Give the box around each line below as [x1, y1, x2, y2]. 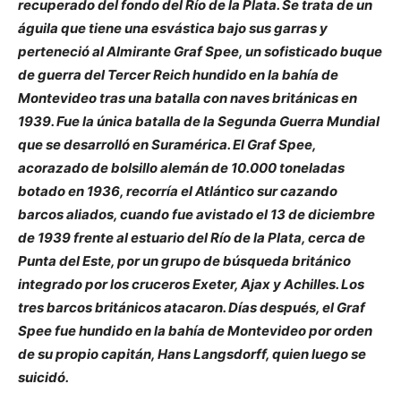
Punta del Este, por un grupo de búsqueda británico [18, 252, 351, 270]
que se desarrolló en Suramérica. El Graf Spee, [18, 136, 316, 154]
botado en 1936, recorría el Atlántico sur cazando [18, 183, 337, 200]
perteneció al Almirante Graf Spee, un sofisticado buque [18, 43, 382, 61]
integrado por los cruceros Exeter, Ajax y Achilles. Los [18, 276, 364, 294]
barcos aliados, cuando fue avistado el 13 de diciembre [18, 206, 375, 224]
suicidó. [18, 369, 69, 387]
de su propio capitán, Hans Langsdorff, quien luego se [18, 346, 366, 363]
